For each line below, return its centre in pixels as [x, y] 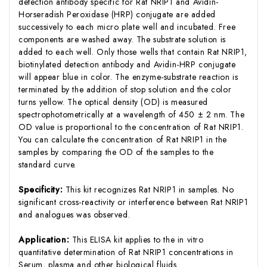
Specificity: [42, 189]
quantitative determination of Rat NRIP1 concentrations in [126, 252]
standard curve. [47, 164]
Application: [45, 239]
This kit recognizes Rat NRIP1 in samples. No [150, 189]
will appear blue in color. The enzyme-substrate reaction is [128, 77]
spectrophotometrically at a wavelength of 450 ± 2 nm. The [132, 114]
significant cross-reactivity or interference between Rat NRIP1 [133, 202]
